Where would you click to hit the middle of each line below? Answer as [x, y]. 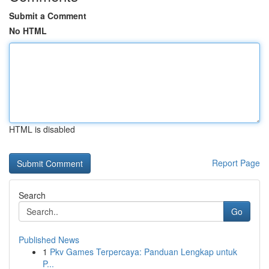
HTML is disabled [42, 129]
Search [32, 195]
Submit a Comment [48, 16]
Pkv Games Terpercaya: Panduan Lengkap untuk [144, 252]
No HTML [28, 31]
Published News [49, 240]
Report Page [236, 163]
